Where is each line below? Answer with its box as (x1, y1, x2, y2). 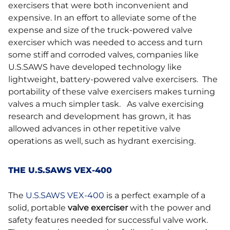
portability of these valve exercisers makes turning (8, 87, 215, 97)
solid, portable (8, 203, 68, 213)
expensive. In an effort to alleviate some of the (8, 13, 197, 23)
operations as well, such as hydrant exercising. (8, 136, 196, 146)
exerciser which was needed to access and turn (8, 37, 203, 48)
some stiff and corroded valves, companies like (8, 50, 199, 60)
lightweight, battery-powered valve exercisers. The (8, 74, 218, 85)
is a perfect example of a (104, 190, 205, 201)
